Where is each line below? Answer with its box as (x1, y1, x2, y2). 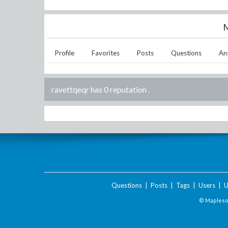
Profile (55, 49, 74, 57)
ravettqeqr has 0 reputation (51, 84, 147, 94)
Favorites (92, 49, 120, 57)
